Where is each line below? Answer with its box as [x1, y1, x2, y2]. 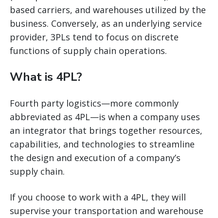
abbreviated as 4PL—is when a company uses [10, 110, 200, 123]
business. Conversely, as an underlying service [10, 17, 202, 29]
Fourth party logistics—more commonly [10, 97, 179, 109]
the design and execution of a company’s [10, 151, 181, 163]
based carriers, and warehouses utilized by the [10, 3, 206, 16]
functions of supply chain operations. [10, 44, 167, 56]
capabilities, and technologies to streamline [10, 138, 195, 150]
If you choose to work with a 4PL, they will [10, 191, 186, 203]
